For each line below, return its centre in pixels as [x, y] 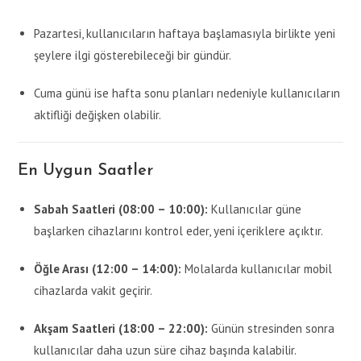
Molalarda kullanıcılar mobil [257, 269]
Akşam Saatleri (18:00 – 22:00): [121, 329]
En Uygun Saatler [86, 171]
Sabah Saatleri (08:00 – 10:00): [121, 210]
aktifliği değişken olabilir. [98, 115]
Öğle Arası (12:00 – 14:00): [108, 269]
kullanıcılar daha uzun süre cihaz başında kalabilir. [166, 351]
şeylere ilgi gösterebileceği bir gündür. [133, 56]
